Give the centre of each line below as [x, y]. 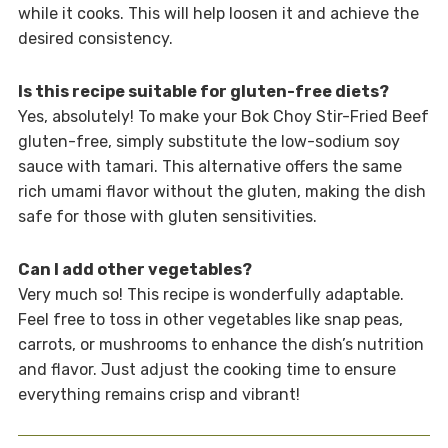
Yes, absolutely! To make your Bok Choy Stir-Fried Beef [223, 116]
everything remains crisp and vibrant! [158, 394]
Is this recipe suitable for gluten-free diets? [203, 91]
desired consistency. [95, 38]
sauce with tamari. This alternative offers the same [209, 166]
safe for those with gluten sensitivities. [167, 216]
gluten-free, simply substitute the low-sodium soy [208, 141]
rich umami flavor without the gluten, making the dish [221, 191]
